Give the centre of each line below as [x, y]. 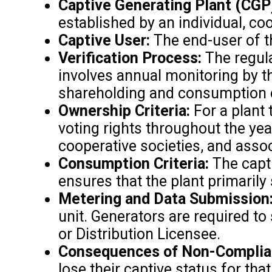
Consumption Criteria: [133, 163]
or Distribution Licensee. [139, 234]
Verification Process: [130, 58]
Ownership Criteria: [124, 110]
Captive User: [104, 40]
